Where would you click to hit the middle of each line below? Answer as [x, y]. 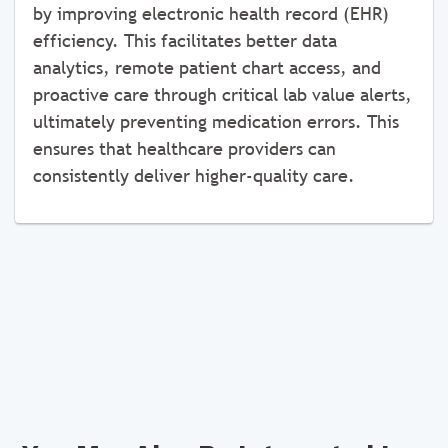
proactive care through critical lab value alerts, [222, 94]
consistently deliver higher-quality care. [194, 175]
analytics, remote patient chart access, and [207, 67]
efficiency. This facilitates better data [185, 40]
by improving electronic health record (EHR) [211, 13]
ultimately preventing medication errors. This [216, 121]
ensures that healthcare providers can [184, 148]
